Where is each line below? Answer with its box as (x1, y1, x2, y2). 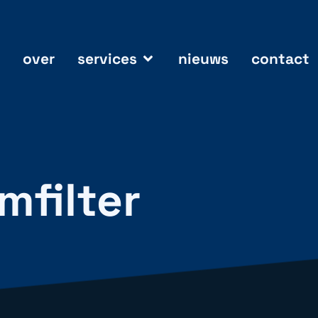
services (77, 48, 137, 68)
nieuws (177, 48, 229, 68)
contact (251, 48, 309, 68)
